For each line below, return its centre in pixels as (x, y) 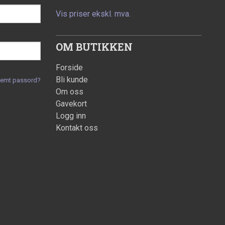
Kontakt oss (77, 128)
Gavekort (71, 104)
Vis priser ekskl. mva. (93, 14)
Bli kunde (72, 80)
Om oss (70, 92)
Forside (69, 68)
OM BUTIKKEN (94, 47)
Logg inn (71, 116)
